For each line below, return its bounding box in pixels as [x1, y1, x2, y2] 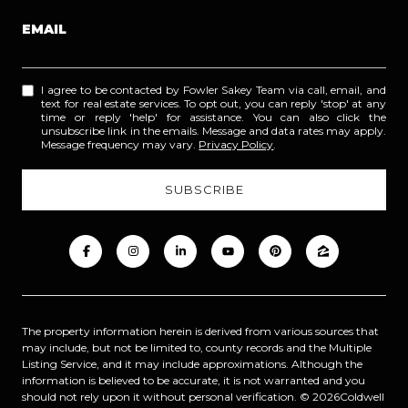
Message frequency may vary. [41, 138, 199, 152]
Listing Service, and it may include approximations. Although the [22, 356, 362, 371]
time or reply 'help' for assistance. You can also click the [41, 110, 386, 125]
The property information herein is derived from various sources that [22, 323, 379, 338]
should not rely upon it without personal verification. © [22, 389, 312, 403]
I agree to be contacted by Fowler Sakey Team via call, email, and [41, 83, 386, 97]
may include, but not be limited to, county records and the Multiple [22, 340, 372, 354]
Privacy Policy [199, 138, 274, 152]
